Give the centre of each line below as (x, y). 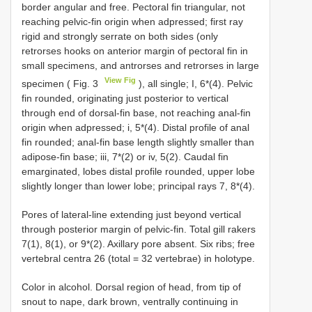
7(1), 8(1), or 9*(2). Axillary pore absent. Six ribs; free (138, 243)
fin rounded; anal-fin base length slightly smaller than (138, 142)
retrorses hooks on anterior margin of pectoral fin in (135, 50)
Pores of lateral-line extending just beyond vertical (131, 214)
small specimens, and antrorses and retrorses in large (140, 65)
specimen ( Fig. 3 (61, 83)
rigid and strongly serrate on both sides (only (120, 36)
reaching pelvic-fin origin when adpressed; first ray (132, 21)
